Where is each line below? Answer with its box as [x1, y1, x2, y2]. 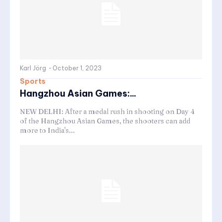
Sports [20, 76, 46, 86]
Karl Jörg [20, 64, 46, 72]
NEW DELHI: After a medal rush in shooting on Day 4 [20, 107, 195, 116]
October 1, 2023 [53, 64, 102, 72]
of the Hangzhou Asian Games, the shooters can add [20, 116, 190, 125]
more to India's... [20, 125, 75, 135]
